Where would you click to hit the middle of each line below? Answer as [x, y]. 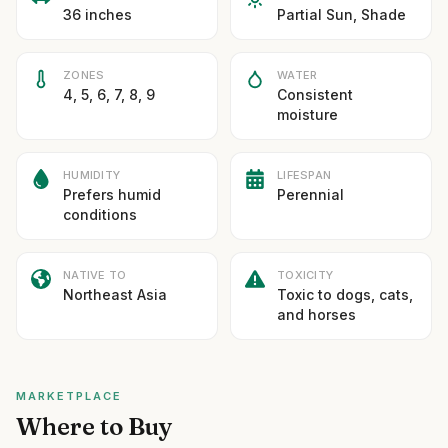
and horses [316, 314]
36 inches [97, 14]
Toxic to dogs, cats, [345, 294]
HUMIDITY [92, 175]
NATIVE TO [95, 275]
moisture [307, 114]
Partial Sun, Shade [341, 14]
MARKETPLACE [69, 396]
